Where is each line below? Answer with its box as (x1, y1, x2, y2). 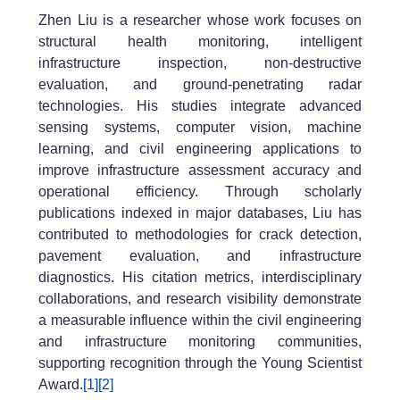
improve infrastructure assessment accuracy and (38, 162, 362, 179)
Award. (38, 377, 83, 393)
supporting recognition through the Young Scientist (38, 355, 362, 371)
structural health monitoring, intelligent (38, 34, 362, 50)
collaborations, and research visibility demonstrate (38, 291, 362, 307)
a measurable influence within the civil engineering (38, 312, 362, 329)
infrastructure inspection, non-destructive (38, 55, 362, 71)
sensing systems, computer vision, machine (38, 120, 362, 136)
